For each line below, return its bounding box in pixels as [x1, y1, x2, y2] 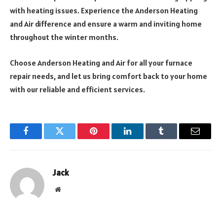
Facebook [25, 134, 60, 143]
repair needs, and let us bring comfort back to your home [10, 71, 207, 81]
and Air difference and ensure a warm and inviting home [10, 19, 202, 29]
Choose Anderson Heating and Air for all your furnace [10, 57, 192, 68]
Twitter [59, 134, 85, 143]
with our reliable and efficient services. [10, 84, 145, 94]
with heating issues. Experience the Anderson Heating [10, 5, 198, 16]
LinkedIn [126, 134, 159, 143]
